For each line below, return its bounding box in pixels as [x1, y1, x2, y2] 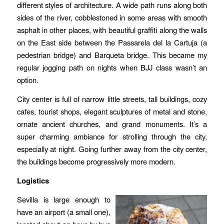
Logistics [16, 174, 49, 186]
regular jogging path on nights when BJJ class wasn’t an [16, 62, 207, 73]
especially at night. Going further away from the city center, [16, 143, 207, 154]
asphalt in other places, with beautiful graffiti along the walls [16, 24, 207, 35]
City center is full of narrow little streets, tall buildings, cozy [16, 93, 207, 104]
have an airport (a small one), [16, 206, 111, 217]
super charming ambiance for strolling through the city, [16, 131, 207, 142]
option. [16, 74, 40, 85]
